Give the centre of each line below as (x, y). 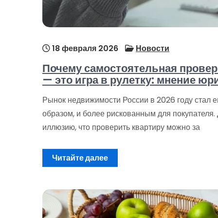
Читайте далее (80, 158)
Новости (153, 49)
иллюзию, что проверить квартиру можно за (121, 127)
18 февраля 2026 (84, 49)
